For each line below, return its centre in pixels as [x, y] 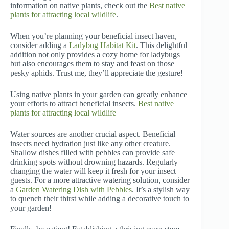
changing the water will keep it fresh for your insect [93, 171]
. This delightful [162, 45]
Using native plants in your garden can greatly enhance [99, 95]
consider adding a [40, 45]
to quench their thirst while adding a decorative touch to [100, 199]
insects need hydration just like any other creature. [90, 144]
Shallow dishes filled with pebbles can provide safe [93, 153]
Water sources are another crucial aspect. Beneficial [93, 134]
